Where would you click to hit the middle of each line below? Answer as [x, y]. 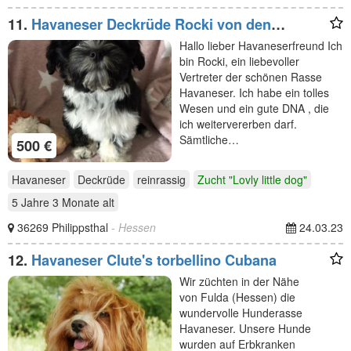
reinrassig [161, 180]
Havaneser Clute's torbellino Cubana [154, 261]
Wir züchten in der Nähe [239, 282]
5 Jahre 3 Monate [56, 203]
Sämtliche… [209, 139]
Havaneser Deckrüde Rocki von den [124, 24]
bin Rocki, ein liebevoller [239, 61]
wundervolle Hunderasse [241, 313]
